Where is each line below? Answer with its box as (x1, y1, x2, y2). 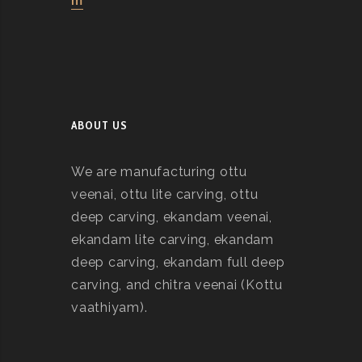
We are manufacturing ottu (71, 164, 247, 179)
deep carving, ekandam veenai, (71, 209, 272, 225)
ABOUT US (71, 118, 128, 133)
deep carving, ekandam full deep (71, 255, 285, 270)
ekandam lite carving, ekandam (71, 232, 274, 247)
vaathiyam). (71, 300, 148, 315)
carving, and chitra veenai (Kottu (71, 277, 283, 293)
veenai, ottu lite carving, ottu (71, 187, 259, 202)
